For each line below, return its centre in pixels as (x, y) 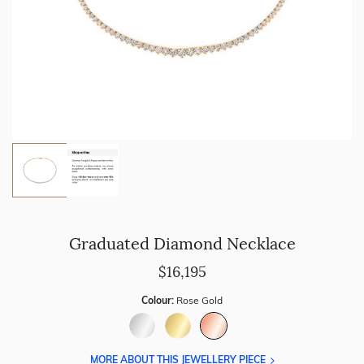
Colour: (159, 300)
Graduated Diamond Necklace (182, 244)
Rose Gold (199, 300)
